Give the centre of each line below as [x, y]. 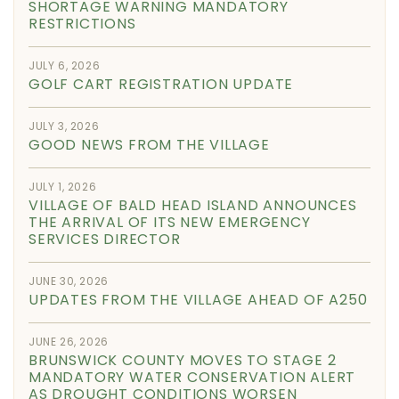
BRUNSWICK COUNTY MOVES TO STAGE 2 [183, 360]
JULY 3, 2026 [64, 126]
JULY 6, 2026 [65, 65]
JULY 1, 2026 [63, 186]
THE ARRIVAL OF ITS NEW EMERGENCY [170, 222]
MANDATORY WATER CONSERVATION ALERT [192, 377]
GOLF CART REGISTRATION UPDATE [161, 84]
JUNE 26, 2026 [69, 341]
